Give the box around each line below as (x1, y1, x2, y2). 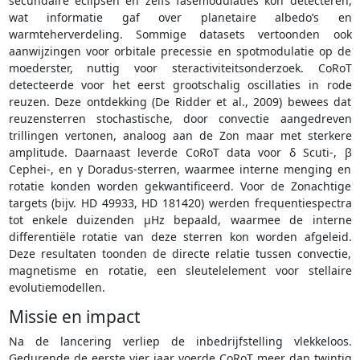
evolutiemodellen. (8, 279, 105, 295)
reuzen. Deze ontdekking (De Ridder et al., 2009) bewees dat (8, 93, 352, 109)
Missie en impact (8, 305, 141, 328)
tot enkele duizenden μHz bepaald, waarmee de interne (8, 211, 352, 227)
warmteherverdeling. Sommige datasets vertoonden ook (8, 26, 352, 42)
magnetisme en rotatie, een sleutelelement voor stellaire (8, 262, 352, 278)
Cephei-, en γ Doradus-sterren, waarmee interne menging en (8, 161, 352, 177)
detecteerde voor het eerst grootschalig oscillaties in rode (8, 76, 352, 92)
